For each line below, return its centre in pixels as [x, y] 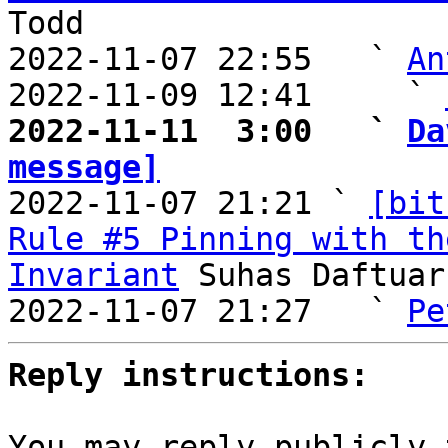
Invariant [93, 275]
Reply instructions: [188, 375]
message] [84, 167]
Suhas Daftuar [312, 275]
